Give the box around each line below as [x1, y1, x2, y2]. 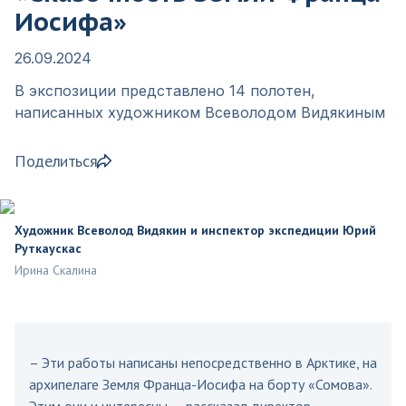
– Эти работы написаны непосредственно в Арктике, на [29, 353, 377, 372]
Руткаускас [14, 239, 82, 256]
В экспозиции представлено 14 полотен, [14, 81, 315, 100]
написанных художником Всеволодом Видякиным [14, 102, 385, 121]
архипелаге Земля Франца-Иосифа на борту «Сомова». [29, 374, 372, 393]
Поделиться [14, 150, 98, 171]
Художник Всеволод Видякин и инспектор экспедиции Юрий [14, 221, 376, 238]
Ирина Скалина [14, 261, 97, 278]
